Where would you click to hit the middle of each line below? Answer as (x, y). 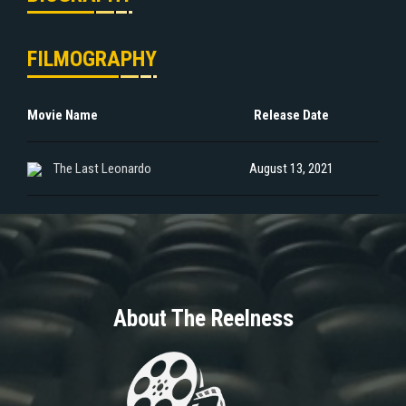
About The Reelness (203, 318)
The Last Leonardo (102, 168)
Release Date (291, 115)
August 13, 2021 (291, 168)
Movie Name (63, 115)
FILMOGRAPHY (92, 58)
